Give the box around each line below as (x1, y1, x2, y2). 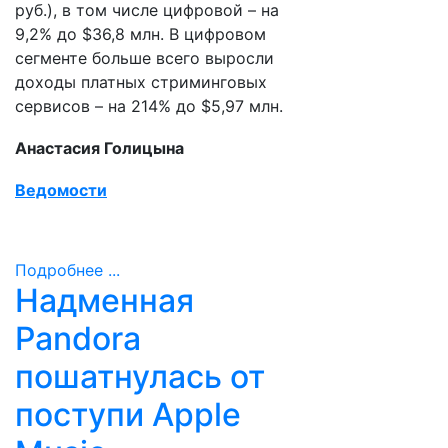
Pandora (15, 319, 141, 358)
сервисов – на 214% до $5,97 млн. (15, 96, 283, 116)
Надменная (15, 281, 194, 320)
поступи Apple (15, 395, 241, 434)
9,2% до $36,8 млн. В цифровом (15, 24, 266, 44)
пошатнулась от (15, 357, 265, 396)
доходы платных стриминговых (15, 72, 267, 92)
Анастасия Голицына (15, 138, 184, 158)
